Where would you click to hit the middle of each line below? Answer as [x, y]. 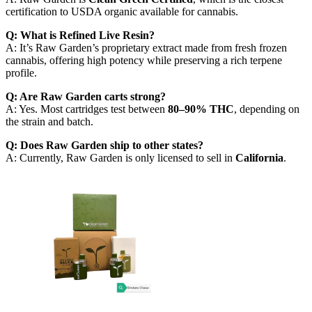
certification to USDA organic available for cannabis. [122, 12]
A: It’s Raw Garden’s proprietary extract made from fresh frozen [146, 48]
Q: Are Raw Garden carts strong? [86, 97]
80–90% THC [201, 109]
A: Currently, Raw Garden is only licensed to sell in [120, 158]
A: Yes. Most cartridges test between [87, 109]
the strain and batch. [49, 122]
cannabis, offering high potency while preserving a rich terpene [144, 61]
